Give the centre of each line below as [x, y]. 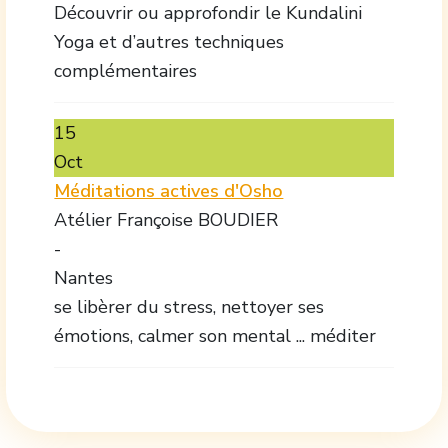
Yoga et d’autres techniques [169, 41]
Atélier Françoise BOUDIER [166, 219]
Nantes [84, 277]
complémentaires [126, 70]
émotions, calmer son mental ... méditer [215, 335]
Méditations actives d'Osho [169, 190]
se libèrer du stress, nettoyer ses [189, 306]
